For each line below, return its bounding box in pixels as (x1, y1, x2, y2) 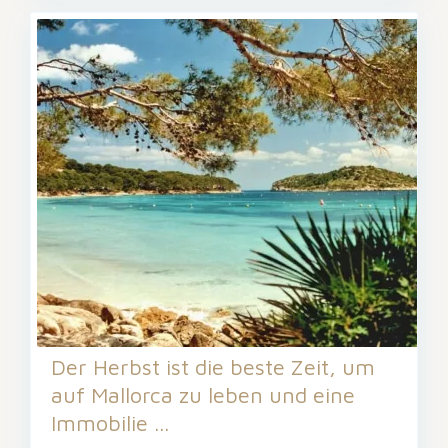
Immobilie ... (51, 409, 169, 436)
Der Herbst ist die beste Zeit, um (51, 353, 375, 380)
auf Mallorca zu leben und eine (51, 381, 355, 408)
